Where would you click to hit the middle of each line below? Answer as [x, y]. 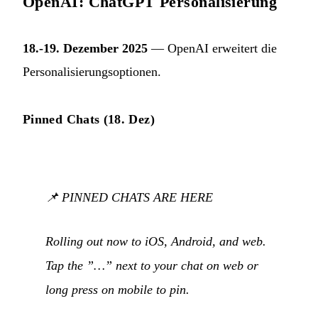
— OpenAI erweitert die [212, 48]
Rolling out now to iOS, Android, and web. [156, 242]
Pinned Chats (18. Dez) [89, 119]
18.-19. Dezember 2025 [85, 48]
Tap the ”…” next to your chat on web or [152, 266]
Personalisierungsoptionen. [92, 71]
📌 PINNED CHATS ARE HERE [129, 198]
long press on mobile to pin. [117, 290]
